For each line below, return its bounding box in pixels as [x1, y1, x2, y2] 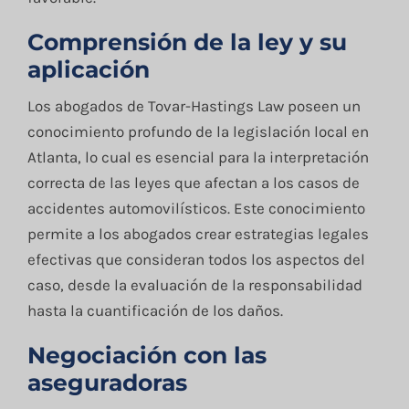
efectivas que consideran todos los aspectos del [26, 250, 365, 269]
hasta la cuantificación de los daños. [26, 301, 283, 320]
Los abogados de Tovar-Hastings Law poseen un [26, 97, 361, 116]
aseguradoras [26, 369, 187, 397]
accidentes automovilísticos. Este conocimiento [26, 199, 365, 218]
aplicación [26, 55, 150, 83]
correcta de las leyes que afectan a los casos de [26, 173, 360, 193]
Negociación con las [26, 341, 267, 370]
